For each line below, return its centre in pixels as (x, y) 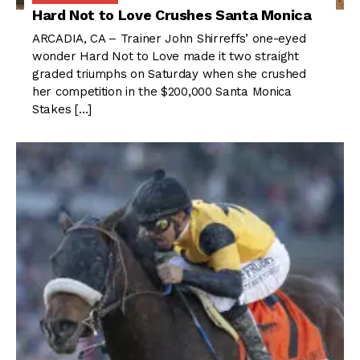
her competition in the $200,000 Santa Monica (162, 92)
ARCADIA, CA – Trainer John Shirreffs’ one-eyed (169, 39)
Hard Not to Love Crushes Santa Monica (172, 15)
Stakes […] (62, 110)
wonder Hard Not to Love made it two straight (166, 57)
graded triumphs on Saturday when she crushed (169, 74)
